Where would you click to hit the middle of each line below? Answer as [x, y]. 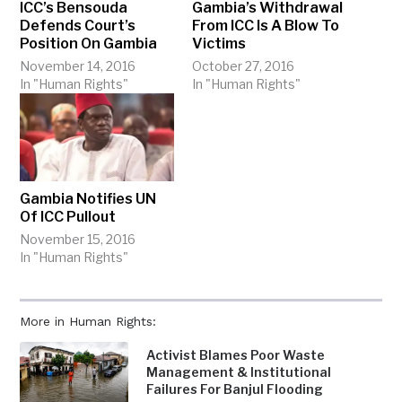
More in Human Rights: [88, 322]
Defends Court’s [78, 26]
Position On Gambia [89, 44]
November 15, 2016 [78, 240]
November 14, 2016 [78, 66]
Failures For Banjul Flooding [235, 389]
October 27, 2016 [243, 66]
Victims [219, 44]
